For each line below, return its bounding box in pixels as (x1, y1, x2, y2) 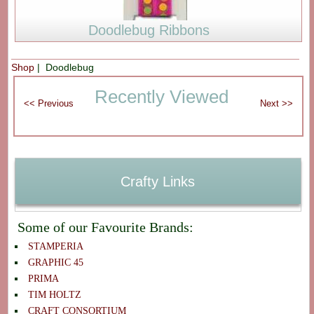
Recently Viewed (94, 86, 228, 108)
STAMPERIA (27, 240, 83, 252)
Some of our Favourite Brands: (17, 219, 193, 235)
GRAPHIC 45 (27, 257, 83, 268)
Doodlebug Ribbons (88, 22, 210, 38)
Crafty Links (121, 173, 196, 189)
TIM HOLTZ (27, 289, 81, 300)
